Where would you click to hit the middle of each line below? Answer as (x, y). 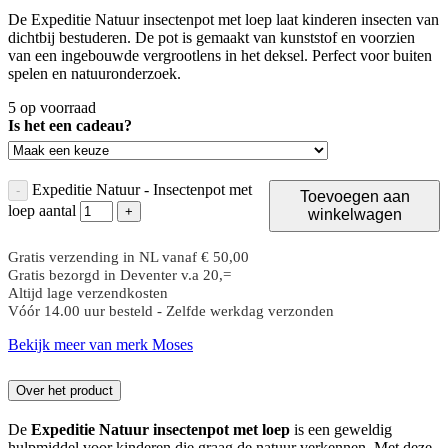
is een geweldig (341, 429)
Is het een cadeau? (70, 125)
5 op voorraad (52, 107)
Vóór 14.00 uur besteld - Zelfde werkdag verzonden (171, 310)
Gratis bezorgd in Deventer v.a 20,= (119, 274)
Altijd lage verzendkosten (88, 292)
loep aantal (42, 210)
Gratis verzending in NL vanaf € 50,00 (128, 256)
